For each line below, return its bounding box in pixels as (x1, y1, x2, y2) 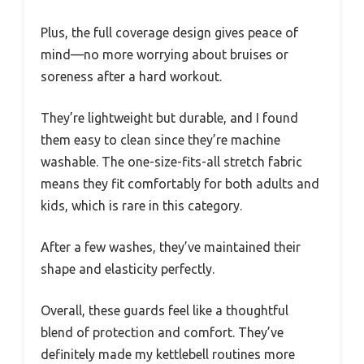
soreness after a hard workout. (41, 69, 222, 84)
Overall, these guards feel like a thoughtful (41, 303, 288, 318)
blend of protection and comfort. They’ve (41, 325, 284, 340)
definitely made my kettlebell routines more (41, 347, 295, 362)
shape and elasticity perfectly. (41, 262, 214, 277)
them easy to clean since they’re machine (41, 132, 280, 148)
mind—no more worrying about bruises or (41, 47, 288, 63)
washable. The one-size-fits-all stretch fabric (41, 154, 302, 170)
